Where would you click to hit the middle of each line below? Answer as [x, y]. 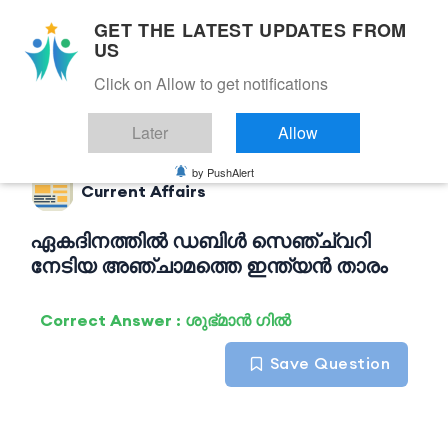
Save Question [327, 363]
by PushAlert [223, 172]
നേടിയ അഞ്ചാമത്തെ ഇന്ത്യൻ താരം [208, 266]
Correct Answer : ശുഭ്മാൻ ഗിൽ [165, 320]
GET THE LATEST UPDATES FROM [250, 30]
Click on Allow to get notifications [211, 83]
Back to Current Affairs [175, 98]
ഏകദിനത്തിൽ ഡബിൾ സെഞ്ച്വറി [200, 241]
